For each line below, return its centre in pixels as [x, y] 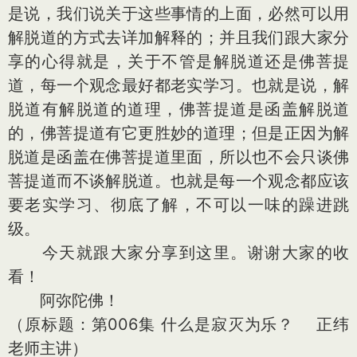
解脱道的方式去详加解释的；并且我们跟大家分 [178, 37]
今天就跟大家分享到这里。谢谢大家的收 [178, 253]
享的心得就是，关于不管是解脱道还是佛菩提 [178, 61]
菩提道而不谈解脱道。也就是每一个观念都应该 [178, 181]
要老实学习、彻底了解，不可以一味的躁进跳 [178, 205]
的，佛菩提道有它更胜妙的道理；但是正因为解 [178, 133]
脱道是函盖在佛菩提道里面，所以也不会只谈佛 [178, 157]
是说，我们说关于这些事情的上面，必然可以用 [178, 14]
